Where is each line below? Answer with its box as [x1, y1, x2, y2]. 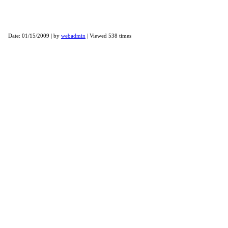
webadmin [61, 33, 85, 39]
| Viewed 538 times [85, 33, 131, 39]
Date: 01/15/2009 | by [8, 33, 61, 39]
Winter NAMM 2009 [8, 20, 104, 33]
